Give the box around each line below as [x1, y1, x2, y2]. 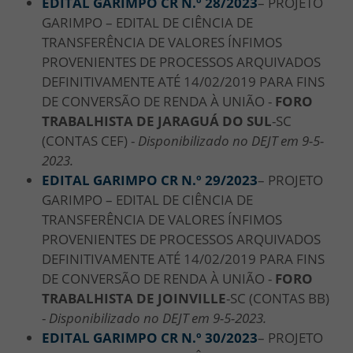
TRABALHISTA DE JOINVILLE [42, 288, 226, 307]
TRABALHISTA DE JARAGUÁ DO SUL [42, 111, 272, 130]
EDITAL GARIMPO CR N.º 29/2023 [42, 170, 258, 189]
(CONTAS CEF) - [42, 131, 138, 150]
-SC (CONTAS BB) [226, 288, 329, 307]
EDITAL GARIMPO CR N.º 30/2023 [42, 328, 258, 347]
